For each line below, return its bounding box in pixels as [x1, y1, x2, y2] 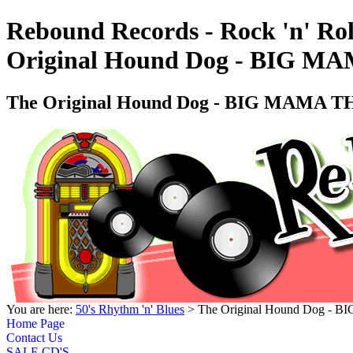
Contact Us [6, 330, 62, 344]
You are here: [6, 302, 76, 316]
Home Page [6, 316, 65, 330]
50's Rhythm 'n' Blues [76, 302, 184, 316]
